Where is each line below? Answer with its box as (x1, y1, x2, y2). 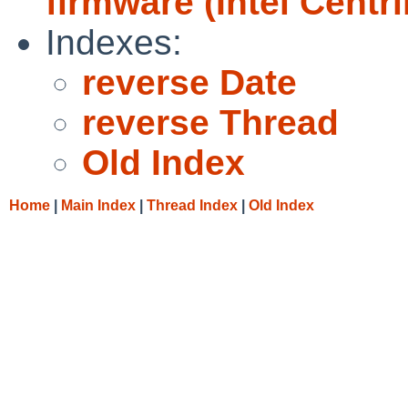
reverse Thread (82, 102, 339, 142)
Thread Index (147, 197, 238, 213)
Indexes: (46, 22, 182, 62)
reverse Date (82, 62, 297, 102)
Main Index (61, 197, 136, 213)
